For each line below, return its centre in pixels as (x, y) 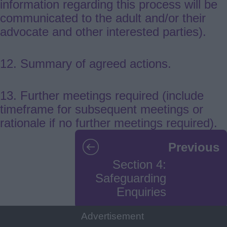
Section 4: (139, 165)
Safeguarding (131, 178)
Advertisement (112, 216)
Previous (194, 147)
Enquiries (141, 192)
